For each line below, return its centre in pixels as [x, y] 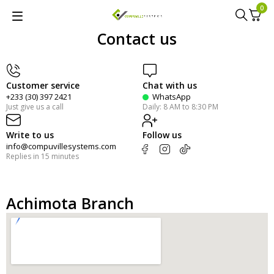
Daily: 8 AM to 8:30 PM [180, 107]
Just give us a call [35, 107]
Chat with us [169, 86]
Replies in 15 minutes [43, 157]
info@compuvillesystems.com [61, 146]
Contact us [137, 39]
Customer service [43, 86]
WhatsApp [169, 97]
